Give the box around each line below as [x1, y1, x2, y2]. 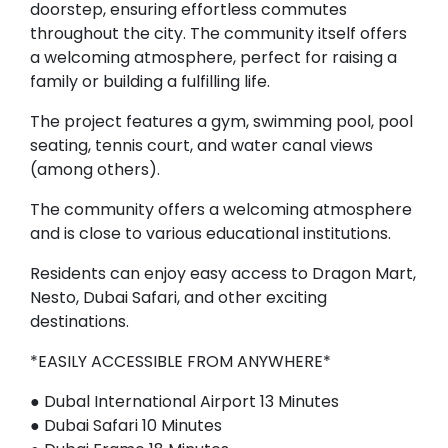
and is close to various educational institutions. [30, 222, 391, 246]
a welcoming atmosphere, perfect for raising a [30, 46, 397, 70]
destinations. [30, 310, 129, 334]
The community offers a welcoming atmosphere [30, 198, 412, 222]
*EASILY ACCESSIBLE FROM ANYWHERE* [30, 350, 331, 374]
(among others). [30, 158, 160, 182]
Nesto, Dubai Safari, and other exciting [30, 286, 327, 310]
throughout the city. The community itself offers [30, 22, 407, 46]
